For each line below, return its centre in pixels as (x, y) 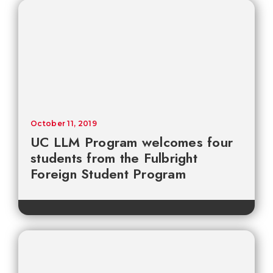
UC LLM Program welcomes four (132, 142)
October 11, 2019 (64, 124)
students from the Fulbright (114, 158)
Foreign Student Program (108, 174)
